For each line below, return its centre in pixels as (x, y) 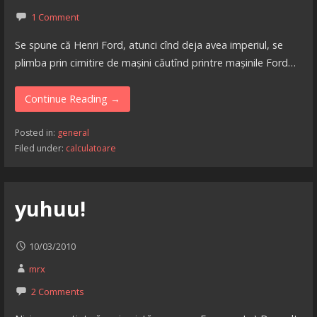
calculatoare (91, 149)
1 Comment (55, 17)
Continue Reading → (73, 99)
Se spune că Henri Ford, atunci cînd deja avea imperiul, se (149, 45)
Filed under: (40, 149)
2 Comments (57, 291)
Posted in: (36, 133)
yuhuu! (50, 208)
